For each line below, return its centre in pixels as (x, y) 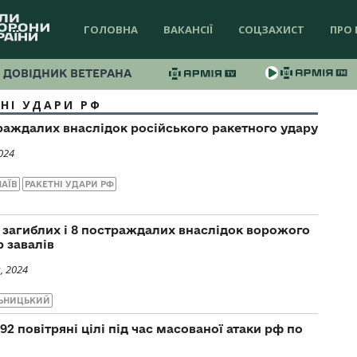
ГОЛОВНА (111, 29)
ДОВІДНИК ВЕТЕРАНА (67, 73)
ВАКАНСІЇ (188, 29)
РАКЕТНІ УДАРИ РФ (69, 184)
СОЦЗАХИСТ (271, 29)
